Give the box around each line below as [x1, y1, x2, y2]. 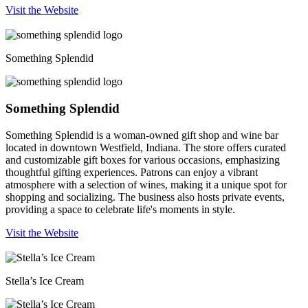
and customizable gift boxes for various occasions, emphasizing [5, 153, 280, 166]
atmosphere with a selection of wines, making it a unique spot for [5, 178, 287, 190]
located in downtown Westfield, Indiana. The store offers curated [5, 141, 286, 153]
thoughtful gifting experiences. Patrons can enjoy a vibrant [5, 166, 258, 178]
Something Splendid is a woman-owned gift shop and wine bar [5, 129, 278, 141]
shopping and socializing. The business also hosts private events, [5, 190, 285, 203]
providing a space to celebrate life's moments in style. [5, 203, 235, 215]
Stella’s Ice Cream [5, 274, 84, 287]
